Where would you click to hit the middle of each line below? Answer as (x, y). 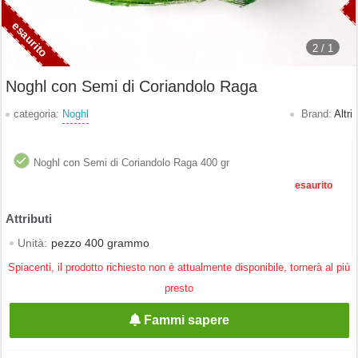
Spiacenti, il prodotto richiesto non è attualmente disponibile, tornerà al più (179, 267)
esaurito (314, 185)
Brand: (316, 114)
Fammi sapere (185, 320)
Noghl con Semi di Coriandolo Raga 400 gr (131, 163)
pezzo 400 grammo (100, 243)
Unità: (32, 243)
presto (179, 288)
